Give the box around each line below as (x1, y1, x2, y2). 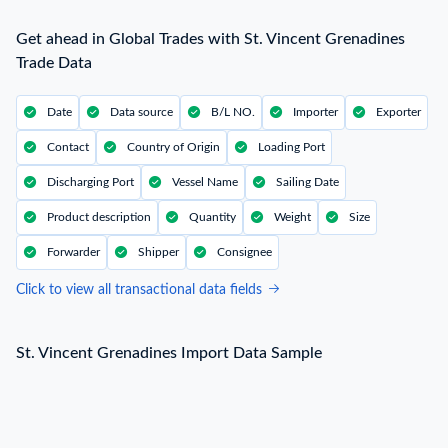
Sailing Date (276, 176, 339, 189)
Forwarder (47, 246, 100, 259)
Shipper (138, 246, 179, 259)
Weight (274, 211, 311, 224)
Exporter (376, 106, 421, 119)
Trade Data (16, 54, 92, 71)
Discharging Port (47, 176, 134, 189)
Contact (47, 141, 89, 154)
